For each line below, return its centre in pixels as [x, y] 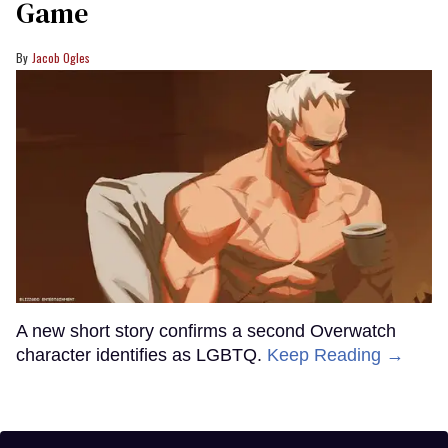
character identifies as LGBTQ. [141, 354]
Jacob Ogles [61, 57]
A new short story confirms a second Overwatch [206, 330]
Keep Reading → [335, 354]
